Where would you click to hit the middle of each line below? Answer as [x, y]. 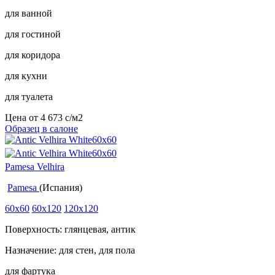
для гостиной [33, 34]
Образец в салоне [41, 128]
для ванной [29, 13]
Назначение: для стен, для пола [70, 250]
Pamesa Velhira [35, 166]
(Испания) [61, 187]
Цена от [23, 117]
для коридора [33, 55]
